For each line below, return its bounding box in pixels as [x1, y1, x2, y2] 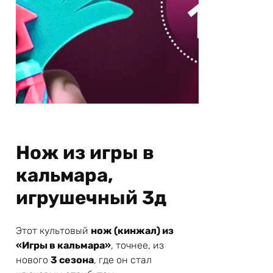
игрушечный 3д [16, 186, 166, 209]
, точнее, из [111, 239, 164, 251]
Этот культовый [16, 225, 91, 236]
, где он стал [94, 254, 152, 266]
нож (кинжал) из [91, 225, 174, 236]
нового [16, 254, 51, 266]
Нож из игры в [16, 141, 154, 164]
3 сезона [51, 254, 94, 266]
